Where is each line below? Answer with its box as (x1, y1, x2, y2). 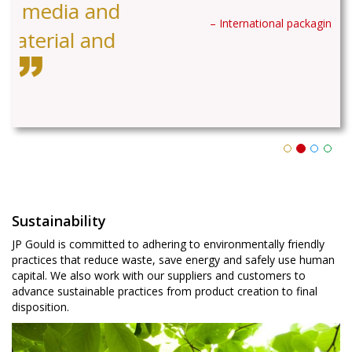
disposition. (12, 222, 69, 237)
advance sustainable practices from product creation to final (12, 207, 317, 222)
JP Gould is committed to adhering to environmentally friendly (12, 159, 324, 174)
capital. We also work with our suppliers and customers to (12, 191, 306, 206)
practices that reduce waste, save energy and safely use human (12, 175, 335, 190)
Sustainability (12, 134, 106, 153)
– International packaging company (24, 16, 202, 31)
